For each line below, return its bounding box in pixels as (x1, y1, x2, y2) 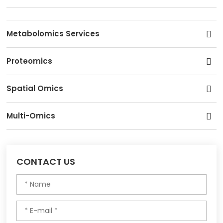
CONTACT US (16, 155, 76, 168)
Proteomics (6, 56, 53, 67)
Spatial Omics (6, 83, 64, 94)
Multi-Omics (6, 111, 56, 121)
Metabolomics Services (6, 28, 100, 39)
